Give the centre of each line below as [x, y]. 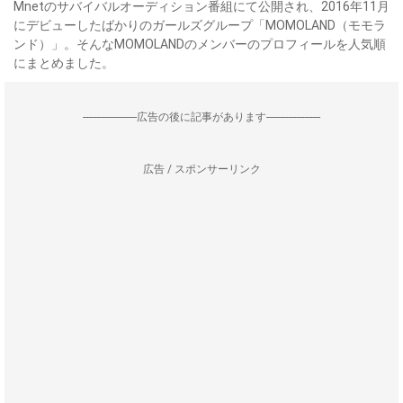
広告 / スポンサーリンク [201, 169]
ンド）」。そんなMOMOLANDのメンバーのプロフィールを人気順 [200, 44]
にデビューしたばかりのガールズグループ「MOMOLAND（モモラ [200, 25]
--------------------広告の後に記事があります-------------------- [201, 117]
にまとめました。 [64, 63]
